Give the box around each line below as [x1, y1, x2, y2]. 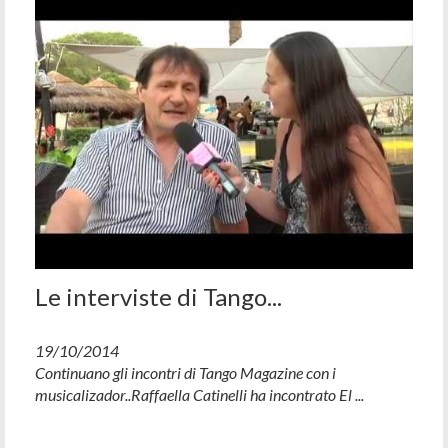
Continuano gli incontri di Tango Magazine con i [35, 362, 336, 382]
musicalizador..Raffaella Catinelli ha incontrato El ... [35, 384, 364, 404]
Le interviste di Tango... [35, 281, 282, 311]
